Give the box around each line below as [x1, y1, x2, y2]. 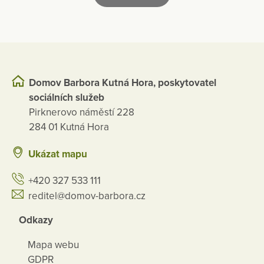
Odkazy [19, 214, 53, 227]
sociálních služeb [29, 91, 104, 104]
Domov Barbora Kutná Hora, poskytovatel [29, 77, 216, 90]
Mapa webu [28, 238, 79, 251]
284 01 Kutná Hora [29, 121, 109, 134]
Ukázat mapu [28, 147, 87, 160]
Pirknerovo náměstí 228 [29, 106, 134, 119]
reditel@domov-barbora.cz [28, 189, 146, 202]
